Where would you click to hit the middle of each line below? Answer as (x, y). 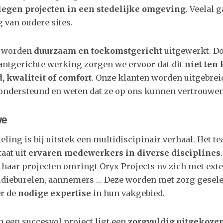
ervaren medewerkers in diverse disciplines (124, 153)
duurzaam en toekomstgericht (98, 51)
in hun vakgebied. (128, 193)
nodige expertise (55, 193)
